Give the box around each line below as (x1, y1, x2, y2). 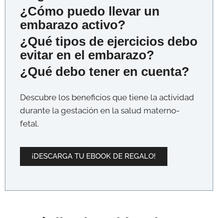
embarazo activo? (20, 17, 126, 32)
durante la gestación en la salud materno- (20, 105, 180, 115)
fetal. (20, 118, 39, 128)
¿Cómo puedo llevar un (20, 3, 160, 18)
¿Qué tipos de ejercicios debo (20, 34, 198, 49)
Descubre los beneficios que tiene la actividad (20, 92, 194, 102)
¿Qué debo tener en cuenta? (20, 64, 189, 79)
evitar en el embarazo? (20, 47, 154, 62)
